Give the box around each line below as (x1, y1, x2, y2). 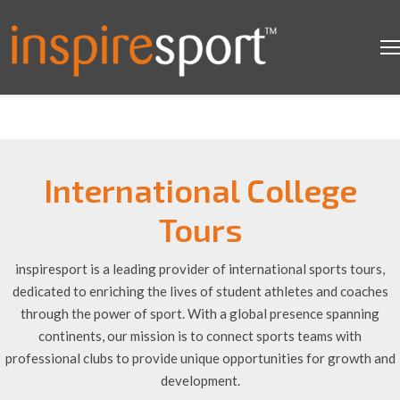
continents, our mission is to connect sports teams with (38, 328, 362, 344)
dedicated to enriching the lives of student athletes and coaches (12, 283, 388, 299)
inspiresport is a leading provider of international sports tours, (15, 261, 385, 277)
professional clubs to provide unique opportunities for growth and (4, 350, 396, 366)
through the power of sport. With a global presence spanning (21, 305, 379, 321)
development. (160, 372, 240, 388)
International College (43, 171, 357, 209)
